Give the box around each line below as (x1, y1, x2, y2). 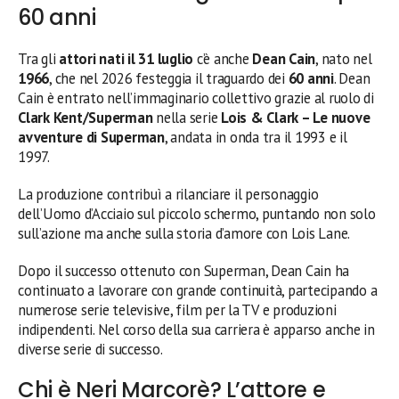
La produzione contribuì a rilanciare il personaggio (18, 183, 319, 204)
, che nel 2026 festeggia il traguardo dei (49, 68, 289, 88)
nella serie (152, 107, 222, 127)
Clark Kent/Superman (18, 107, 153, 127)
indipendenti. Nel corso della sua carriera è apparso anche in (18, 319, 375, 339)
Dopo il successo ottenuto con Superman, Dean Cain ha (18, 260, 350, 281)
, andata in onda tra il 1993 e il (164, 126, 347, 147)
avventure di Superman (18, 126, 165, 147)
